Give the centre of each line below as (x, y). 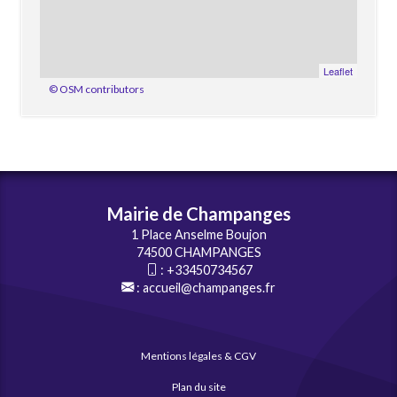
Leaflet (338, 70)
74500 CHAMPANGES (198, 252)
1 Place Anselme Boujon (198, 234)
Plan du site (198, 386)
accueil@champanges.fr (209, 287)
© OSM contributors (97, 89)
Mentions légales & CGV (198, 355)
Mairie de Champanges (198, 213)
